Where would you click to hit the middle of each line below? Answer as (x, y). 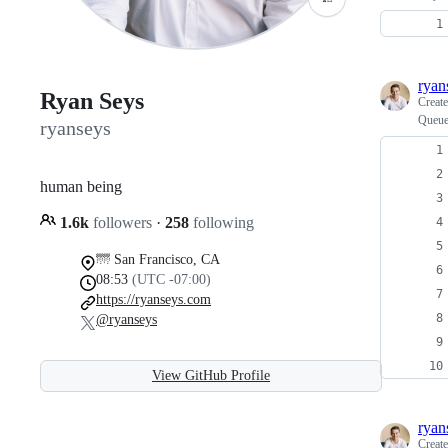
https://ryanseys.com (153, 299)
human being (81, 186)
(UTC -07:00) (171, 279)
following (221, 222)
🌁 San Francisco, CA (158, 259)
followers (122, 222)
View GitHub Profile (211, 375)
